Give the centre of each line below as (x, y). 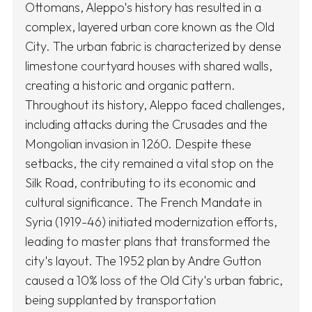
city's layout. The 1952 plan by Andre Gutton (143, 261)
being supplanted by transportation (120, 300)
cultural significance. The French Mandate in (143, 203)
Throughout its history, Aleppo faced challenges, (155, 105)
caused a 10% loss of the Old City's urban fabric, (154, 281)
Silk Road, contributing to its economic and (140, 183)
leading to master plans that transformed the (148, 242)
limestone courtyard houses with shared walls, (149, 66)
